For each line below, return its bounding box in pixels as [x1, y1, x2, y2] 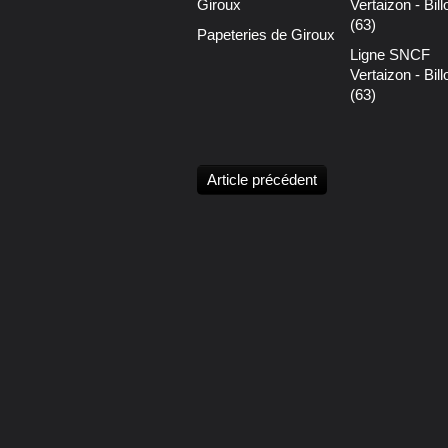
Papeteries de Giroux [197, 26, 335, 44]
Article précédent [207, 171, 317, 189]
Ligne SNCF [349, 46, 430, 64]
